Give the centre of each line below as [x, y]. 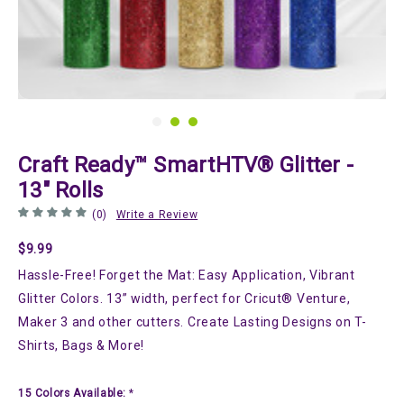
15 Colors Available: [72, 393]
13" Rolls [61, 190]
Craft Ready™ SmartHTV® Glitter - [186, 165]
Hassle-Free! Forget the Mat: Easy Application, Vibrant [187, 275]
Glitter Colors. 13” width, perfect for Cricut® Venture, [184, 298]
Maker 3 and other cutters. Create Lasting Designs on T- [193, 321]
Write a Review [157, 214]
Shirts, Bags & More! [81, 345]
